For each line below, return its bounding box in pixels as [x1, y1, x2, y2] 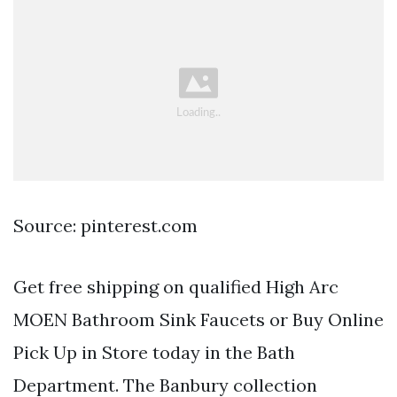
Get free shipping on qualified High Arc [13, 275, 339, 298]
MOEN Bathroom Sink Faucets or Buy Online [13, 307, 384, 331]
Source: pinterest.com [13, 214, 198, 237]
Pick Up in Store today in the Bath [13, 340, 295, 363]
